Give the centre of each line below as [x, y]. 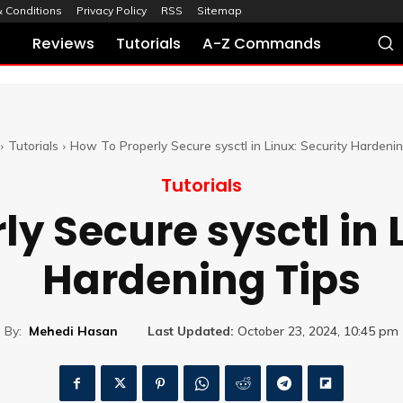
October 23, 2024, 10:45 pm [318, 331]
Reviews [64, 44]
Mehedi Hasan [73, 331]
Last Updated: [190, 331]
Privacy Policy [112, 11]
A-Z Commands [262, 44]
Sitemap [219, 11]
